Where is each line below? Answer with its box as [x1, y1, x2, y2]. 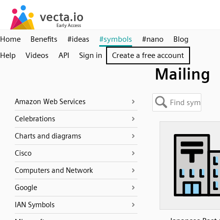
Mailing [155, 64, 210, 83]
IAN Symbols [15, 200, 55, 209]
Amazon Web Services [15, 97, 85, 106]
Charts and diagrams [15, 132, 81, 140]
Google [15, 183, 37, 192]
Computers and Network [15, 166, 93, 175]
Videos [26, 51, 49, 60]
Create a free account [112, 51, 184, 60]
